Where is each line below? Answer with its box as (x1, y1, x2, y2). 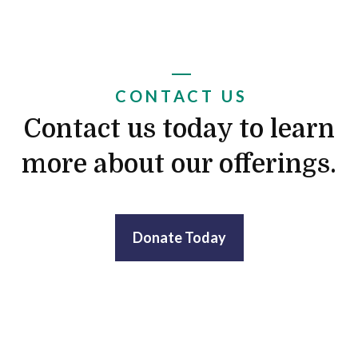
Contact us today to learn (23, 114, 335, 145)
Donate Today (132, 229, 226, 247)
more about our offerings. (22, 149, 336, 180)
